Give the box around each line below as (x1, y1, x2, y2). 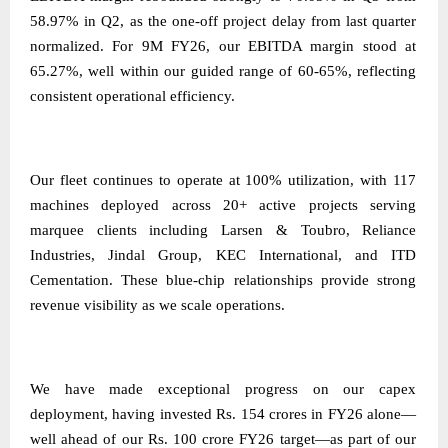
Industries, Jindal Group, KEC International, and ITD (30, 247, 417, 264)
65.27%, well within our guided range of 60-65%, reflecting (30, 63, 417, 80)
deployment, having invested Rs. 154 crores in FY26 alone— (30, 406, 417, 423)
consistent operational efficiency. (30, 88, 235, 105)
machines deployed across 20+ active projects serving (30, 197, 417, 214)
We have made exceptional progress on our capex (30, 381, 417, 398)
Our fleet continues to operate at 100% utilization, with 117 (30, 172, 417, 189)
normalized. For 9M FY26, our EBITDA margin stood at (30, 38, 417, 55)
